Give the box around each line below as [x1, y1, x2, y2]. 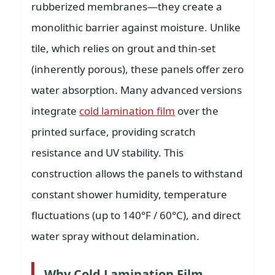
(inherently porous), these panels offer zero [31, 62, 244, 76]
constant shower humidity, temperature [31, 187, 227, 201]
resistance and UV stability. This [31, 145, 184, 160]
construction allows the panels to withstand [31, 166, 242, 180]
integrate [31, 104, 79, 118]
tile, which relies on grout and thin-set [31, 41, 215, 55]
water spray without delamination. [31, 229, 199, 243]
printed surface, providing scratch [31, 125, 196, 139]
